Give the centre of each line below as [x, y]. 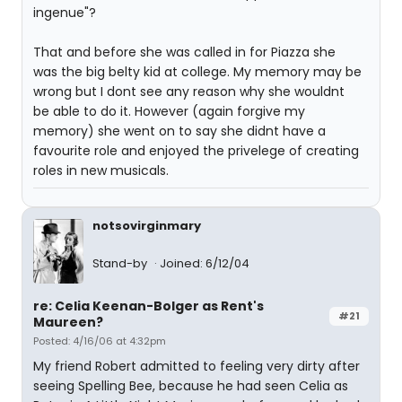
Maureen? [68, 322]
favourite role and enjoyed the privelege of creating [196, 151]
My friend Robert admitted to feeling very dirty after [197, 366]
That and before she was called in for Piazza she [184, 52]
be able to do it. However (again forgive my [169, 111]
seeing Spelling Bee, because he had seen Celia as [191, 386]
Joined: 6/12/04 [205, 263]
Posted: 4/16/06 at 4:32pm [100, 341]
